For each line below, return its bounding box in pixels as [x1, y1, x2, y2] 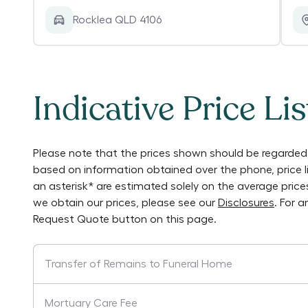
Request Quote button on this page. [33, 214, 217, 225]
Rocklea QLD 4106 [73, 14, 162, 25]
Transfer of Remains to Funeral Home [45, 258, 232, 269]
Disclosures [218, 197, 274, 208]
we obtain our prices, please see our [33, 197, 215, 208]
